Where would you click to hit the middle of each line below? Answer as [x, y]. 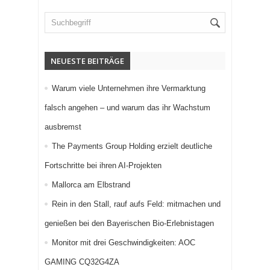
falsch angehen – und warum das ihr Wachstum [127, 108]
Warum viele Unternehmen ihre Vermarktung [129, 89]
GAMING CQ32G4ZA [82, 262]
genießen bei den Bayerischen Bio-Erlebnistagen [129, 224]
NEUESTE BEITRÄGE [87, 61]
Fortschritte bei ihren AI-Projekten [103, 166]
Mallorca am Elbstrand [91, 185]
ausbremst [63, 127]
